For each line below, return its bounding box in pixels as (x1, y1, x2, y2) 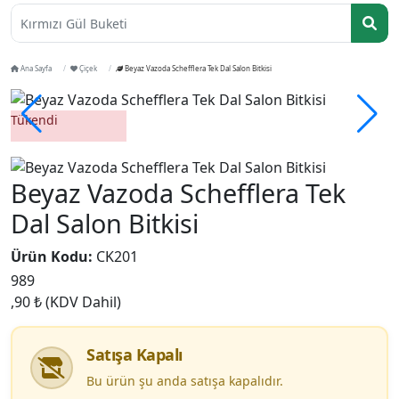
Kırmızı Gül (20, 14, 86, 32)
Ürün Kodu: (11, 247, 93, 267)
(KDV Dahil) (45, 292, 121, 313)
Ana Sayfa (19, 63, 52, 73)
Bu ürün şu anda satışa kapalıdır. (86, 372, 283, 390)
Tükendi (11, 110, 58, 128)
